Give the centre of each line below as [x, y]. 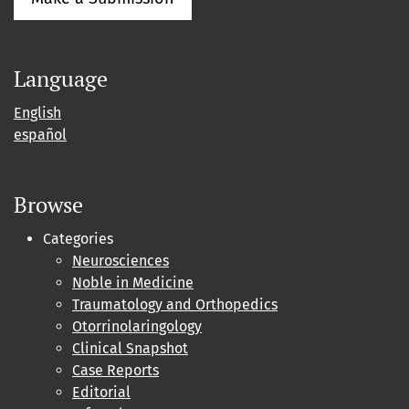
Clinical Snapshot [130, 349]
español [40, 135]
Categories [78, 239]
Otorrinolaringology [137, 327]
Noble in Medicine [133, 283]
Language [61, 79]
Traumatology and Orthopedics [175, 305]
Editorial [101, 393]
